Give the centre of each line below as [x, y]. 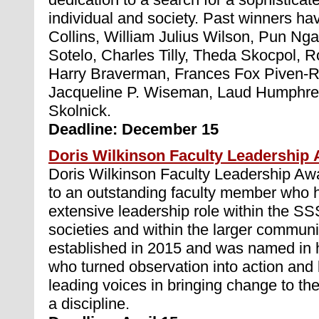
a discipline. [89, 303]
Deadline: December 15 [134, 129]
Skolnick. [80, 111]
